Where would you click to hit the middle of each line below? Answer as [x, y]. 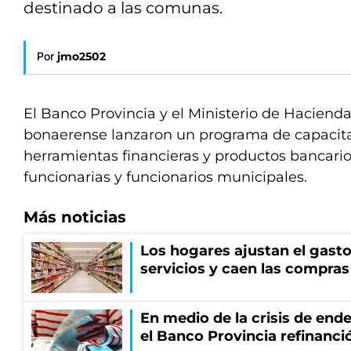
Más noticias [75, 217]
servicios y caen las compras [245, 269]
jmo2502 [81, 56]
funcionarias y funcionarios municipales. [165, 177]
